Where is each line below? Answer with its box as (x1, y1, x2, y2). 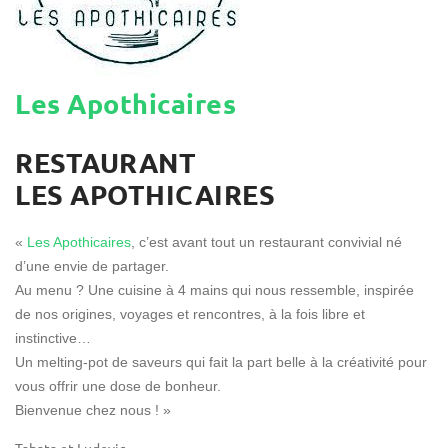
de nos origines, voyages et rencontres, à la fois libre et (15, 306, 365, 322)
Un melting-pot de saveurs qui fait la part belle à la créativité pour (15, 354, 427, 370)
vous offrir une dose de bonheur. (15, 378, 221, 394)
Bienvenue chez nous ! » (15, 402, 171, 418)
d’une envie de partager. (15, 258, 169, 274)
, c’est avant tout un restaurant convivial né (131, 234, 402, 250)
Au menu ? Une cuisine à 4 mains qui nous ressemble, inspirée (15, 282, 414, 298)
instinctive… (15, 330, 91, 346)
